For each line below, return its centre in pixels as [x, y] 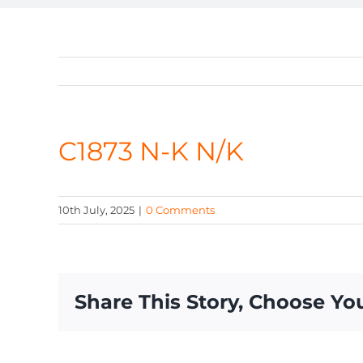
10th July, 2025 [96, 210]
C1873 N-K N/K [151, 151]
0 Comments [180, 210]
